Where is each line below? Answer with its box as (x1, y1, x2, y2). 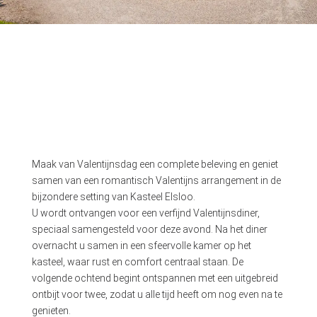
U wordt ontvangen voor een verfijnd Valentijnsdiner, (31, 207, 260, 219)
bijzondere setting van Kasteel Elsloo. (31, 191, 195, 203)
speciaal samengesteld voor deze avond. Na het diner (31, 224, 267, 236)
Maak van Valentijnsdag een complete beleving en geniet (31, 158, 278, 171)
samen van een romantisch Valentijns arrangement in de (31, 175, 281, 187)
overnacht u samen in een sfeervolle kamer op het (31, 240, 251, 252)
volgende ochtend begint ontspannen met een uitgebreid (31, 272, 278, 284)
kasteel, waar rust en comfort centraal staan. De (31, 256, 243, 268)
